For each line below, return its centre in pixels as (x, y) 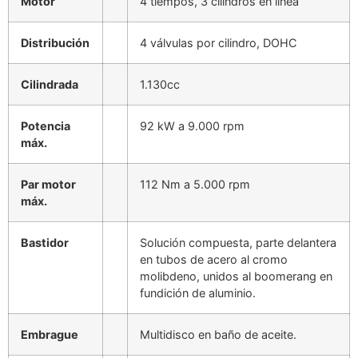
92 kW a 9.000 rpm (192, 125)
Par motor (48, 184)
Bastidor (45, 242)
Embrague (50, 334)
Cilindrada (50, 84)
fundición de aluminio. (198, 292)
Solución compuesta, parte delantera (238, 242)
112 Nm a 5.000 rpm (195, 184)
